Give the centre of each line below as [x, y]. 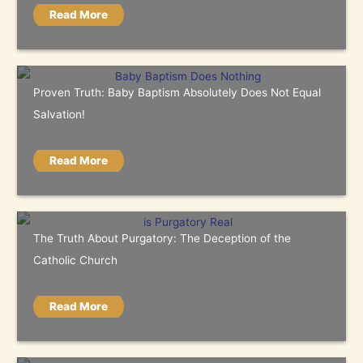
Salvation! [60, 114]
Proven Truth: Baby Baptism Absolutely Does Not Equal [177, 92]
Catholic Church [76, 260]
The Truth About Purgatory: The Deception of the [162, 238]
